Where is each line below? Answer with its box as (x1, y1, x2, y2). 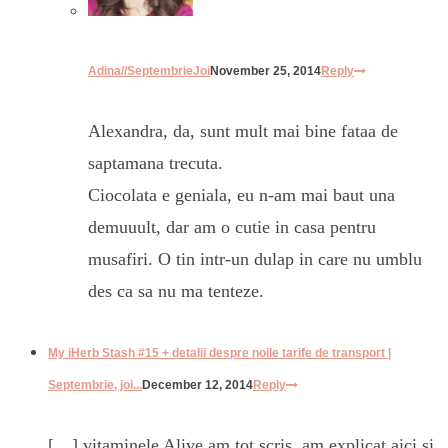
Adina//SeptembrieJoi (88, 63, 210, 78)
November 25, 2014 (210, 63, 321, 78)
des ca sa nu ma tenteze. (88, 280, 264, 301)
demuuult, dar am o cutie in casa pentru (88, 216, 376, 237)
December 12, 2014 (142, 377, 253, 392)
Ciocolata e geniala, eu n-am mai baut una (88, 184, 395, 205)
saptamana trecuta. (88, 152, 223, 173)
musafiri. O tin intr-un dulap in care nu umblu (88, 248, 422, 269)
